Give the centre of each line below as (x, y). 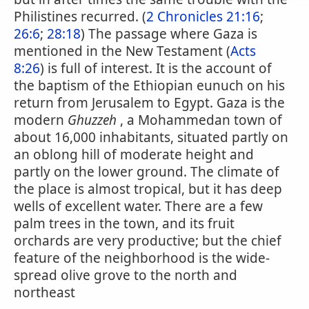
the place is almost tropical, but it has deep (148, 189)
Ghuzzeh (92, 120)
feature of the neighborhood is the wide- (142, 258)
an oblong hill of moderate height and (134, 154)
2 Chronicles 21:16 (203, 17)
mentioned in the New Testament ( (122, 51)
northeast (44, 292)
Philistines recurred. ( (80, 17)
